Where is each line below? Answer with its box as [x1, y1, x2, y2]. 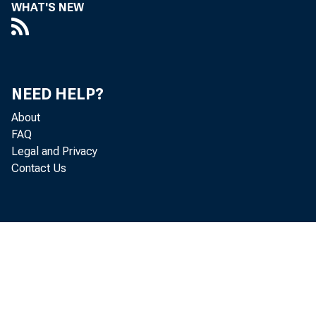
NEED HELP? [11, 85, 104, 103]
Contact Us [11, 162, 66, 175]
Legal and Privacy [11, 145, 97, 158]
